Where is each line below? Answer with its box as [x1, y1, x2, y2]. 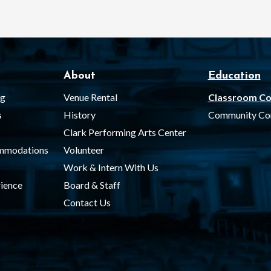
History [63, 109, 96, 121]
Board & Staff [63, 179, 120, 191]
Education [207, 70, 261, 82]
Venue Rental [63, 91, 117, 103]
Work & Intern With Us [63, 162, 158, 174]
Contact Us [63, 197, 111, 209]
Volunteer [63, 144, 104, 156]
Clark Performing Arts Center [63, 126, 186, 139]
